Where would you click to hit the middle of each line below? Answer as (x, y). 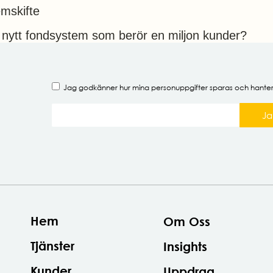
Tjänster (53, 246)
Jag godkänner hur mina (107, 87)
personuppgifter (179, 87)
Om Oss (187, 222)
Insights (186, 246)
